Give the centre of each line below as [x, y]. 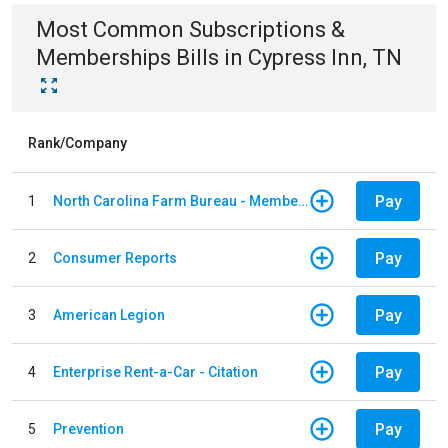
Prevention [88, 428]
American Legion [109, 314]
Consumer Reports [115, 257]
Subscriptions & [267, 29]
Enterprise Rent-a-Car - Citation [155, 371]
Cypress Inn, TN [325, 57]
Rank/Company [77, 143]
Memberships [103, 57]
